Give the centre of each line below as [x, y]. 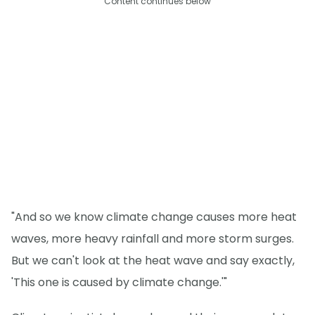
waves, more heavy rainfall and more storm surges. [153, 238]
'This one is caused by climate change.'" [119, 282]
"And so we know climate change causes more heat [154, 217]
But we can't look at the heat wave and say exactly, [153, 260]
